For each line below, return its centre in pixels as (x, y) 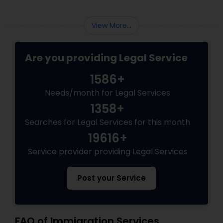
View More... (111, 26)
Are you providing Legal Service (106, 58)
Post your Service (111, 178)
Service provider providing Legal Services (108, 152)
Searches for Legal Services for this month (108, 122)
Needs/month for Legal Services (108, 93)
